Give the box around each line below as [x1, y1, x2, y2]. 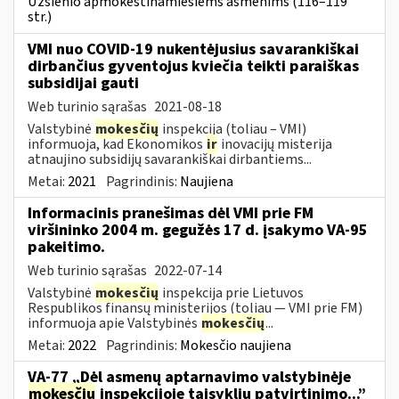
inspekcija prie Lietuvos [159, 282, 304, 303]
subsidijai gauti [28, 71, 139, 94]
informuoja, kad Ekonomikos [28, 134, 206, 154]
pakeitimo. [28, 235, 105, 258]
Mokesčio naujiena [180, 335, 291, 355]
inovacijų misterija [218, 134, 332, 154]
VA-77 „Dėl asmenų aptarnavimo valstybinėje [28, 365, 351, 388]
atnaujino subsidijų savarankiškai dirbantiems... [28, 149, 312, 169]
